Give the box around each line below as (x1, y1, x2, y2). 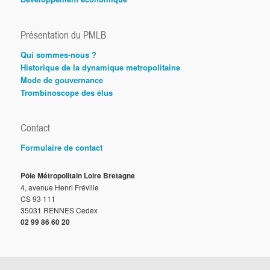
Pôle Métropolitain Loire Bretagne (20, 170, 136, 181)
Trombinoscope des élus (20, 86, 113, 98)
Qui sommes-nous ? (20, 48, 97, 60)
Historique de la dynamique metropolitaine (20, 61, 181, 73)
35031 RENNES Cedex (20, 205, 98, 216)
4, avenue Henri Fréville (20, 182, 99, 193)
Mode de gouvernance (20, 74, 104, 86)
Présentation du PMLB (20, 27, 107, 42)
